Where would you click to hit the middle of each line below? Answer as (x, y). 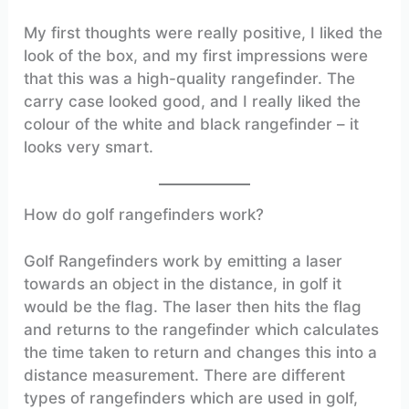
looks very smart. (89, 147)
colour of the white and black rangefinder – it (192, 125)
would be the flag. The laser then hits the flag (193, 306)
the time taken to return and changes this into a (201, 352)
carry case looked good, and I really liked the (193, 102)
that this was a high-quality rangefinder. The (190, 79)
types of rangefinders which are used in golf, (191, 398)
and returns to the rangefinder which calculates (202, 329)
